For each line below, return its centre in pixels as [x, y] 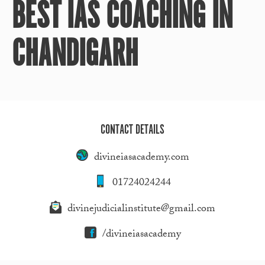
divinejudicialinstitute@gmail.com [141, 209]
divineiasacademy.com [141, 158]
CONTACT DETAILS [132, 130]
